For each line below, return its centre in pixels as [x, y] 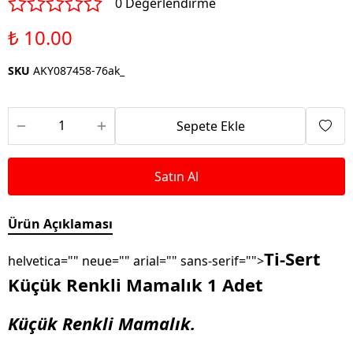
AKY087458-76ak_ [79, 71]
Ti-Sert [292, 259]
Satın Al [176, 177]
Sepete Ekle [210, 126]
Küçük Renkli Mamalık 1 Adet [136, 285]
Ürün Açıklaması [60, 224]
